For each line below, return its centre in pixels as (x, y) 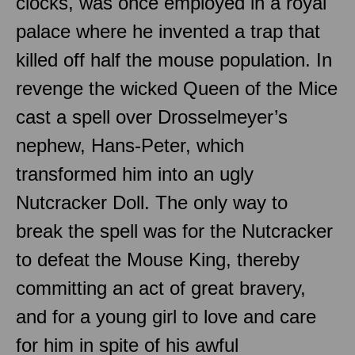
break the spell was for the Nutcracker (174, 231)
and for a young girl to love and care (166, 316)
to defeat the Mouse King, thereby (158, 259)
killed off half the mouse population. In (174, 59)
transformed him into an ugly (135, 174)
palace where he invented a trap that (168, 31)
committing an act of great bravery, (161, 288)
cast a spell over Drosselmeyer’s (152, 116)
